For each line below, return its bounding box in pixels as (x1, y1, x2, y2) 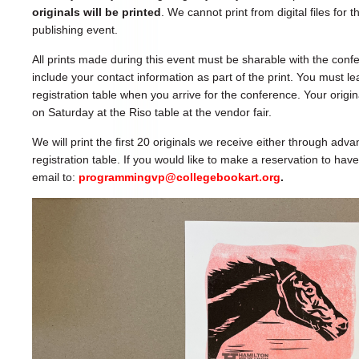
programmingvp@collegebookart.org (79, 171, 280, 184)
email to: (32, 171, 79, 184)
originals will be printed (32, 6, 161, 18)
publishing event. (32, 23, 118, 36)
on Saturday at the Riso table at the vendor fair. (32, 106, 275, 119)
